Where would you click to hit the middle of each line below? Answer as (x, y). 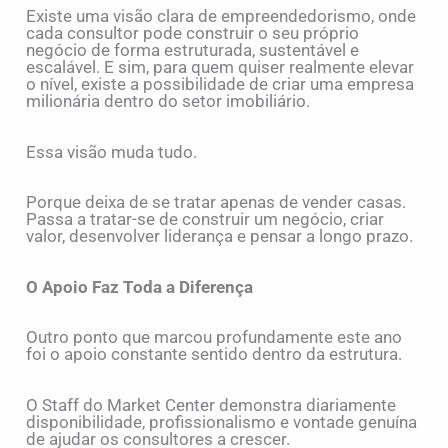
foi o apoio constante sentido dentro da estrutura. (214, 354)
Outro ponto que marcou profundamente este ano (214, 337)
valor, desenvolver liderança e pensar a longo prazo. (220, 236)
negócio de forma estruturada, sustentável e (193, 50)
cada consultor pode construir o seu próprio (193, 33)
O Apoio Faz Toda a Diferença (140, 286)
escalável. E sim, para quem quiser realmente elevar (220, 67)
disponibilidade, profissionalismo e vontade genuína (222, 421)
